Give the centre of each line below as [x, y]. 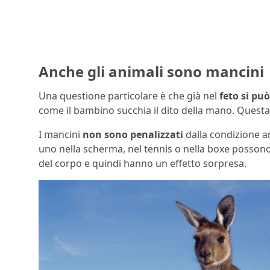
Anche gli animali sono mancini [151, 71]
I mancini [61, 134]
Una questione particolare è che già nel [129, 96]
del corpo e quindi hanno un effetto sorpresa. [143, 163]
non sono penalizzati [133, 134]
